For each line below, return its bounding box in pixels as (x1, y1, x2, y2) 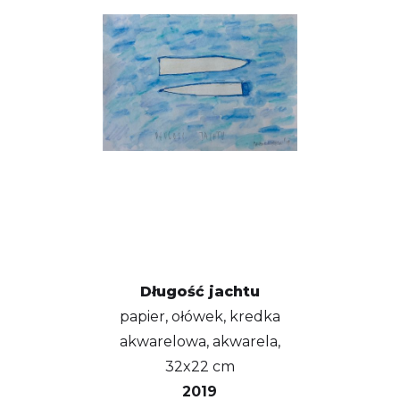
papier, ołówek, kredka (119, 308, 280, 326)
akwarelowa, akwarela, (119, 333, 280, 351)
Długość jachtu (139, 283, 260, 301)
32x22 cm (164, 358, 235, 376)
